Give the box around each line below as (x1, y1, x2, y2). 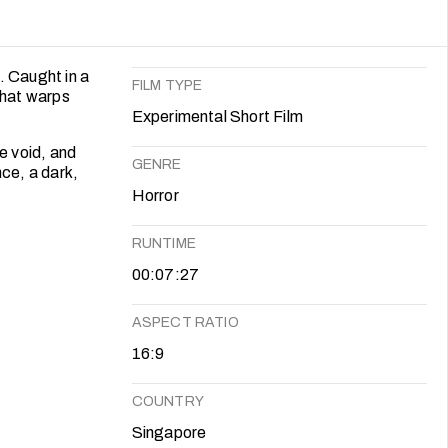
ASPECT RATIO (131, 314, 239, 330)
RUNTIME (131, 235, 196, 251)
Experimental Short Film (131, 107, 304, 125)
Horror (131, 186, 179, 204)
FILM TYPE (131, 77, 203, 93)
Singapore (131, 423, 207, 441)
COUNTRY (131, 393, 204, 409)
